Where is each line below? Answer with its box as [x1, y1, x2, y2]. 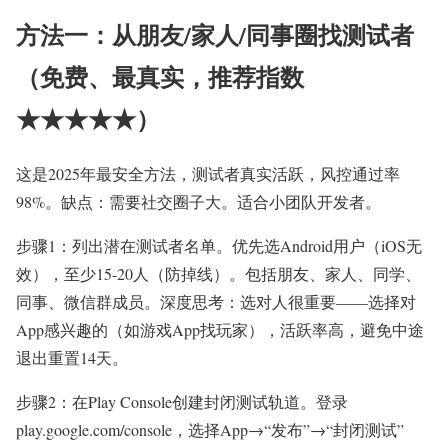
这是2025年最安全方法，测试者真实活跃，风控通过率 [16, 162, 400, 184]
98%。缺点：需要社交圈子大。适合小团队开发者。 [16, 190, 381, 212]
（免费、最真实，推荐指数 [16, 58, 304, 94]
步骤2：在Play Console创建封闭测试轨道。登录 [16, 390, 348, 412]
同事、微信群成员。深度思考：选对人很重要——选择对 [16, 290, 416, 312]
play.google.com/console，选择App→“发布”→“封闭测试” [16, 418, 404, 440]
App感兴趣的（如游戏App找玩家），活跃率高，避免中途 [16, 318, 424, 340]
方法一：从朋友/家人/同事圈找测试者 [16, 16, 414, 52]
